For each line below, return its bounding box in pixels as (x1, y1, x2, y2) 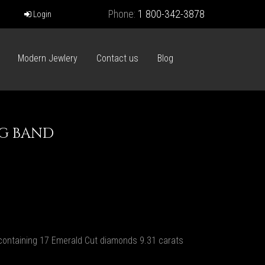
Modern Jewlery (18, 53, 77, 64)
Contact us (96, 53, 138, 64)
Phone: (108, 8, 138, 20)
